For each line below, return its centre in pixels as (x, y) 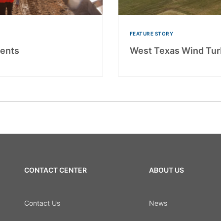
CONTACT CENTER (55, 170)
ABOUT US (166, 170)
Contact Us (42, 203)
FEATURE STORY (151, 34)
